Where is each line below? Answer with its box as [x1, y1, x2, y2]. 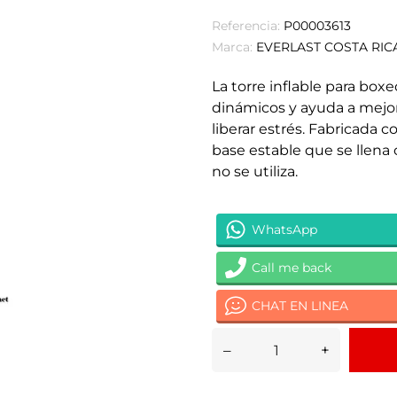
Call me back [252, 259, 331, 276]
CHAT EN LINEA [252, 297, 348, 314]
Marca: [212, 39, 253, 55]
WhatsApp [252, 221, 317, 237]
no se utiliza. [212, 163, 298, 180]
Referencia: [212, 18, 280, 34]
